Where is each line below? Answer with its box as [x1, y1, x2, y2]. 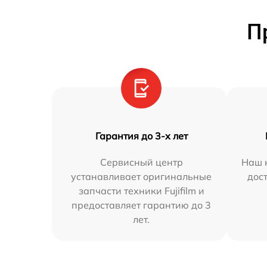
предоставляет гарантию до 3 [72, 198, 212, 211]
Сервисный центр [100, 156, 183, 168]
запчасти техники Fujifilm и [78, 184, 204, 197]
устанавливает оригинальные [71, 170, 212, 182]
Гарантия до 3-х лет [95, 129, 188, 142]
